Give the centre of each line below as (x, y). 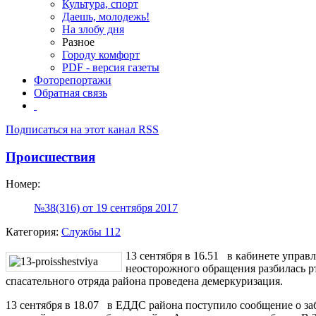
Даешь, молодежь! (106, 17)
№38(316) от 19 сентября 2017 (106, 208)
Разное (78, 42)
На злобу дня (93, 29)
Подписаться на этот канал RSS (82, 129)
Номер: (23, 184)
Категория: (34, 232)
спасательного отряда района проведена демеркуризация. (144, 281)
